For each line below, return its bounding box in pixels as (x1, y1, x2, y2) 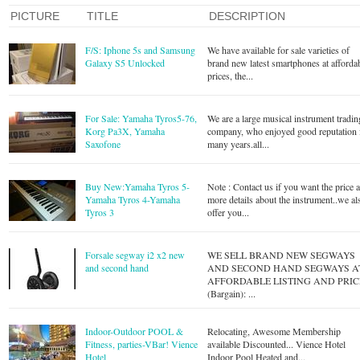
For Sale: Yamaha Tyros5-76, (85, 112, 198, 125)
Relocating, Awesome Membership (207, 325, 342, 337)
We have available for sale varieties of (207, 43, 350, 56)
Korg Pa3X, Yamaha (85, 125, 166, 137)
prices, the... (207, 69, 254, 82)
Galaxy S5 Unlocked (85, 56, 166, 69)
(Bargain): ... (207, 287, 256, 300)
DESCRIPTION (209, 10, 286, 22)
